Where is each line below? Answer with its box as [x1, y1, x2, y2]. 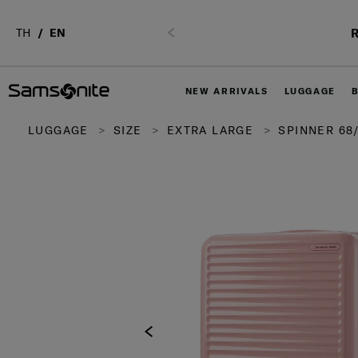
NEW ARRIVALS [185, 86, 268, 97]
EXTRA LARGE [166, 122, 254, 137]
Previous [178, 26, 216, 38]
